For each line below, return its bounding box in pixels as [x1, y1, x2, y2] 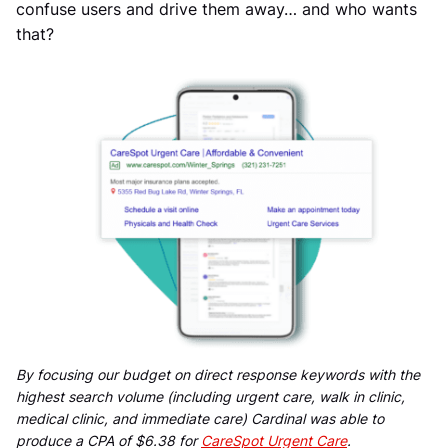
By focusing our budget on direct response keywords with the [16, 366, 420, 384]
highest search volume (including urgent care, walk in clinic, [16, 388, 405, 406]
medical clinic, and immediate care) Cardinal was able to [16, 410, 384, 428]
